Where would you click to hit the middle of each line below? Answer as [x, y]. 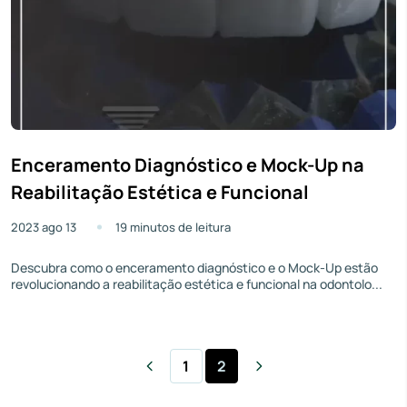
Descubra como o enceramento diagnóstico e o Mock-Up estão [194, 267]
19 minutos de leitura [173, 227]
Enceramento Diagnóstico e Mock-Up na [188, 164]
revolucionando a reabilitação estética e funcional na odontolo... [197, 283]
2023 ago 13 [44, 227]
